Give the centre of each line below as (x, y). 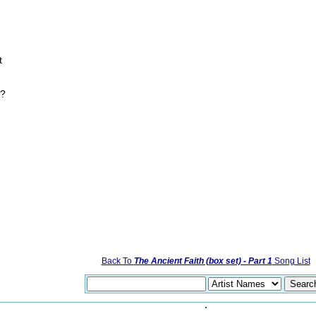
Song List (291, 261)
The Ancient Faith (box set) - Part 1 (203, 261)
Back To (117, 261)
